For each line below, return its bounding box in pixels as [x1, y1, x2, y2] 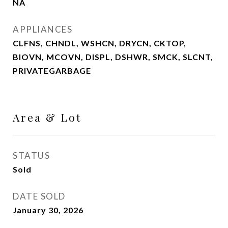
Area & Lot [13, 110, 81, 124]
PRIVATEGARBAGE [13, 66, 91, 75]
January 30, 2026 [13, 205, 83, 215]
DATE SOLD [13, 191, 66, 202]
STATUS [13, 150, 50, 161]
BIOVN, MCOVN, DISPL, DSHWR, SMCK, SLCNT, [13, 52, 213, 62]
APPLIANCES [13, 24, 72, 35]
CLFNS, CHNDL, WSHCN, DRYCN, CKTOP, [13, 38, 186, 48]
